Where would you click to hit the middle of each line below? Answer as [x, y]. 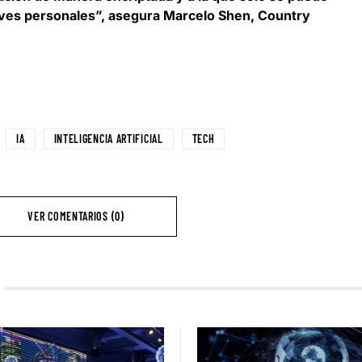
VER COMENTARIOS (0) [76, 217]
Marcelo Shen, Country [237, 16]
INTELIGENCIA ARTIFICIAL [108, 139]
